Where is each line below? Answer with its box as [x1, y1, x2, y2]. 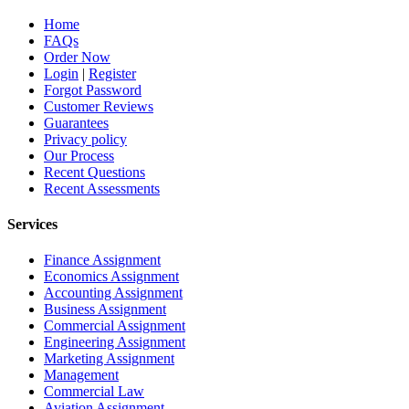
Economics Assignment [44, 268, 179, 285]
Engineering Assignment [44, 334, 185, 351]
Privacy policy [44, 131, 127, 147]
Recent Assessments [44, 180, 160, 196]
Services [7, 216, 58, 233]
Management [44, 367, 119, 383]
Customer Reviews [44, 98, 153, 114]
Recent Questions [44, 163, 145, 180]
